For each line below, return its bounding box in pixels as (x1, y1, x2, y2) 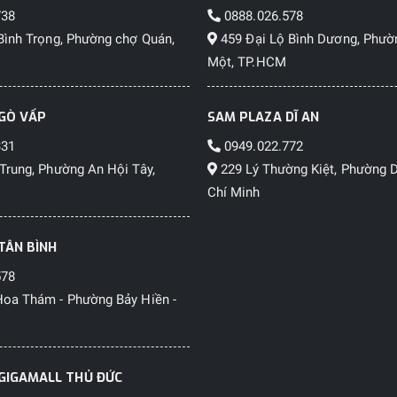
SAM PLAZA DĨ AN (206, 107, 320, 126)
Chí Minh (206, 183, 261, 200)
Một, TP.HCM (206, 53, 286, 70)
